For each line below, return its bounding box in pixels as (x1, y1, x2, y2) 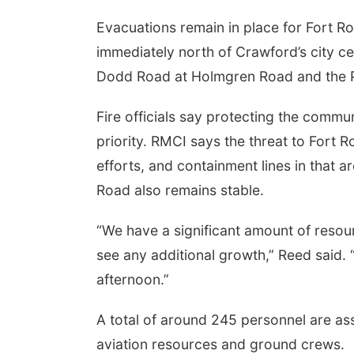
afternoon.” (96, 271, 169, 288)
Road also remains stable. (96, 182, 264, 198)
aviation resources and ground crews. (96, 336, 345, 352)
